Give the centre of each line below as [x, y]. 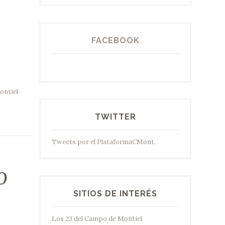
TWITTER [115, 117]
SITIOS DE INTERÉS [116, 193]
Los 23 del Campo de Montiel [97, 218]
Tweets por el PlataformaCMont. [103, 142]
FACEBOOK [115, 40]
